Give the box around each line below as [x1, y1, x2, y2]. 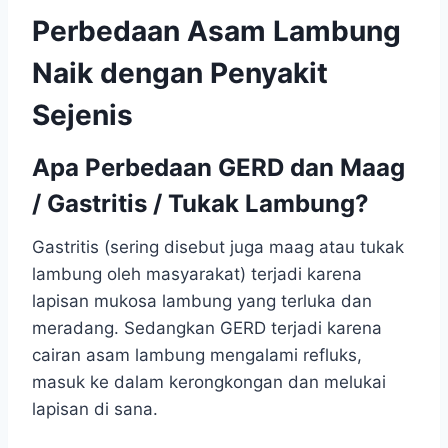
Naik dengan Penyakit [32, 56, 328, 91]
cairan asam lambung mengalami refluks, [32, 345, 362, 366]
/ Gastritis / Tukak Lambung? [32, 189, 369, 219]
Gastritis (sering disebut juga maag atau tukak [32, 237, 404, 258]
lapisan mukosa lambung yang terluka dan [32, 291, 372, 312]
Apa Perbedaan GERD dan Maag [32, 153, 405, 183]
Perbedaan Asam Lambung [32, 14, 401, 49]
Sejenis [32, 98, 133, 133]
